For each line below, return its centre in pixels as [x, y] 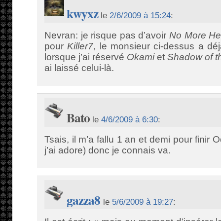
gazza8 [84, 200]
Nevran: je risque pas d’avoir [107, 35]
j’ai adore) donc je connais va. [108, 150]
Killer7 [80, 46]
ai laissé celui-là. [79, 68]
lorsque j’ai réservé [86, 57]
